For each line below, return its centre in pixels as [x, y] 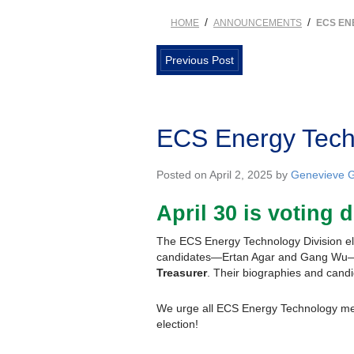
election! [177, 324]
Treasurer [182, 272]
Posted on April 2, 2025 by [224, 174]
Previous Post [200, 60]
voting [304, 213]
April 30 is [212, 213]
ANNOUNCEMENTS [258, 23]
